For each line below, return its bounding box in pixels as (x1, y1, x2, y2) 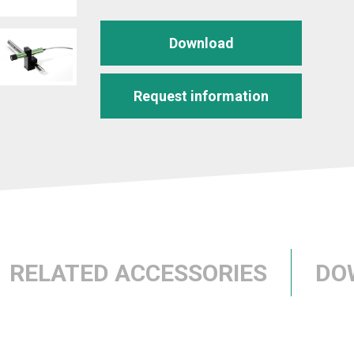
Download (168, 35, 234, 51)
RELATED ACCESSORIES (9, 258, 267, 287)
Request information (134, 88, 269, 104)
